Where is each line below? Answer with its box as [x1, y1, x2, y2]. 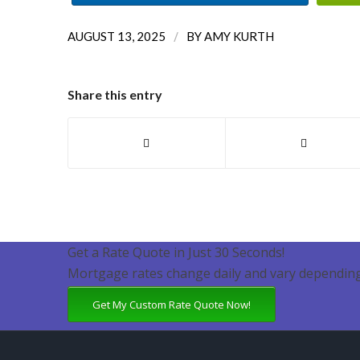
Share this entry [67, 87, 162, 103]
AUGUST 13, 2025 [67, 29, 166, 44]
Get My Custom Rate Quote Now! [92, 297, 251, 313]
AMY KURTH [203, 29, 274, 44]
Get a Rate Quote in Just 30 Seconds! [67, 243, 284, 262]
